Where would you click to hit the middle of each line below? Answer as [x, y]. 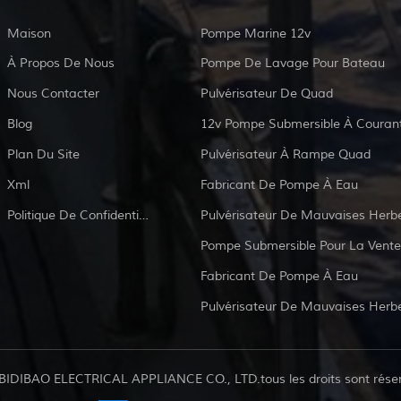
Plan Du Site [44, 154]
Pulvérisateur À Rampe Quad [285, 154]
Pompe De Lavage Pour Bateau [292, 63]
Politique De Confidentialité [144, 215]
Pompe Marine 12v [255, 33]
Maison [30, 33]
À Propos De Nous [61, 63]
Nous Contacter [54, 93]
